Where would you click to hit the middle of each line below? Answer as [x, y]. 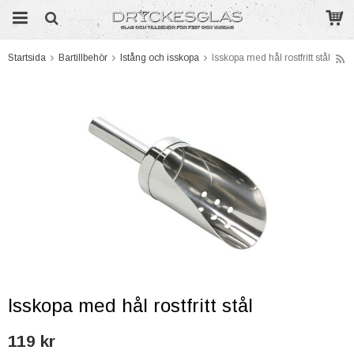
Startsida [27, 58]
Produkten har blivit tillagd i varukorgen [176, 71]
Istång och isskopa [160, 58]
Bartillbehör [83, 58]
